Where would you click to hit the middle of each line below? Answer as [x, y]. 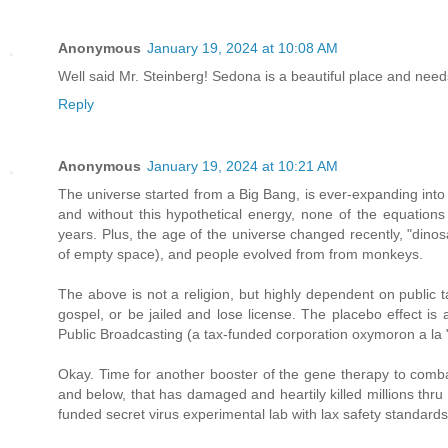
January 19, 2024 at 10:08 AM [242, 48]
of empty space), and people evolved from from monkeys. [240, 254]
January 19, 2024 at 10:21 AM [242, 166]
